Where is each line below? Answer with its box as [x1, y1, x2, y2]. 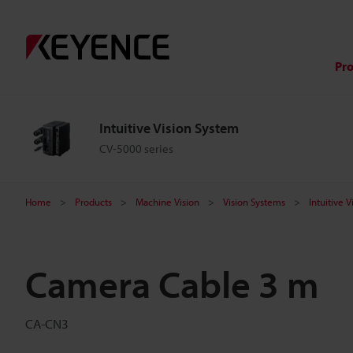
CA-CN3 [25, 315, 69, 332]
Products [75, 195, 112, 208]
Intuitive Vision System [99, 119, 239, 137]
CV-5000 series [99, 141, 173, 156]
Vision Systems [223, 195, 285, 208]
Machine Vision [136, 195, 199, 208]
